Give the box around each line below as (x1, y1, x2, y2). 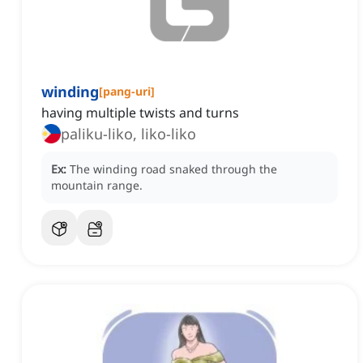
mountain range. (51, 177, 143, 194)
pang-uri (103, 83, 151, 100)
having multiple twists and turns (41, 104, 239, 122)
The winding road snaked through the (70, 161, 277, 177)
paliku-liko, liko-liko (61, 124, 196, 144)
